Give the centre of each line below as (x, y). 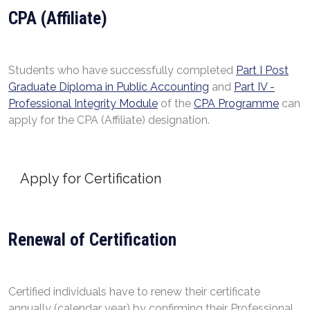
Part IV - (254, 87)
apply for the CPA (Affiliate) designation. (109, 120)
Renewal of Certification (92, 240)
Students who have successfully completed (122, 70)
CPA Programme (236, 103)
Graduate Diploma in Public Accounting (109, 87)
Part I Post (262, 70)
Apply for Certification (91, 179)
